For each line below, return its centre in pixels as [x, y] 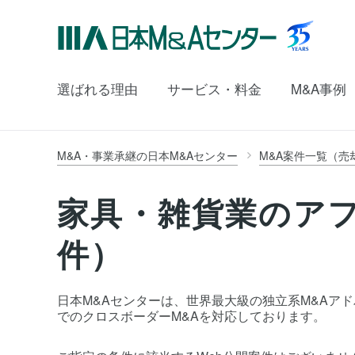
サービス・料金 [214, 88]
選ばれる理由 [97, 88]
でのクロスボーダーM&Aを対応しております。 [191, 316]
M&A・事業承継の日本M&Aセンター [147, 155]
